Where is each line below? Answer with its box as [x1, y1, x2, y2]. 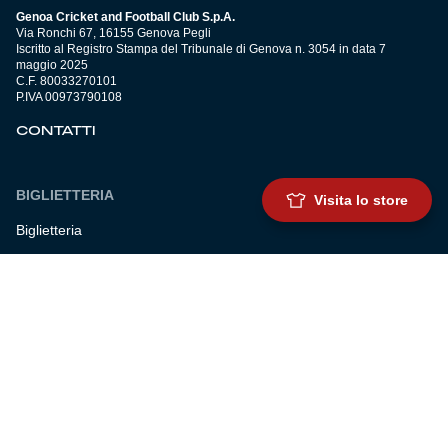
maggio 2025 [16, 58, 88, 73]
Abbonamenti [16, 258, 100, 275]
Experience [16, 330, 87, 347]
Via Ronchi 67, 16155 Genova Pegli [16, 26, 211, 41]
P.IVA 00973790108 [16, 90, 122, 105]
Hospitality [16, 366, 81, 383]
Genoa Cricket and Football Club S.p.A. [16, 10, 235, 25]
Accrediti [16, 294, 70, 311]
